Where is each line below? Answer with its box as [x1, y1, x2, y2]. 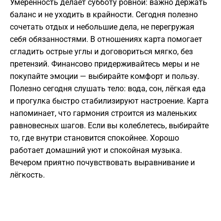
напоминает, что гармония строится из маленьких [10, 109, 197, 118]
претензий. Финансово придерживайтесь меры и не [10, 59, 199, 69]
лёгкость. [10, 170, 45, 180]
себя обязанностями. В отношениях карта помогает [10, 35, 202, 44]
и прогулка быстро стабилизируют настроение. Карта [10, 96, 209, 106]
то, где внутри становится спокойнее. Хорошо [10, 133, 179, 143]
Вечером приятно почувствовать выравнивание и [10, 158, 195, 168]
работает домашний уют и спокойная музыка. [10, 146, 182, 155]
